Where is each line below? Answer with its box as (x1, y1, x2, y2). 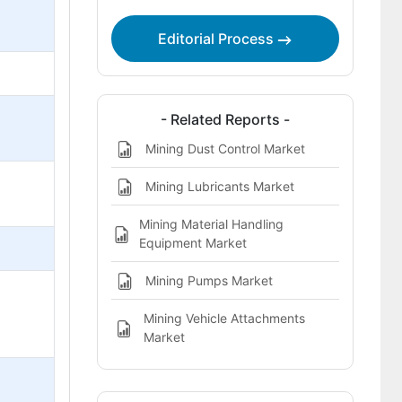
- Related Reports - (160, 110, 290, 128)
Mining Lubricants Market (144, 179, 294, 194)
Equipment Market (138, 235, 247, 250)
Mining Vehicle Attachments (143, 310, 305, 326)
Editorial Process (158, 30, 278, 48)
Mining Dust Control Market (144, 141, 305, 156)
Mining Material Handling (138, 216, 284, 232)
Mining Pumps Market (144, 273, 273, 288)
